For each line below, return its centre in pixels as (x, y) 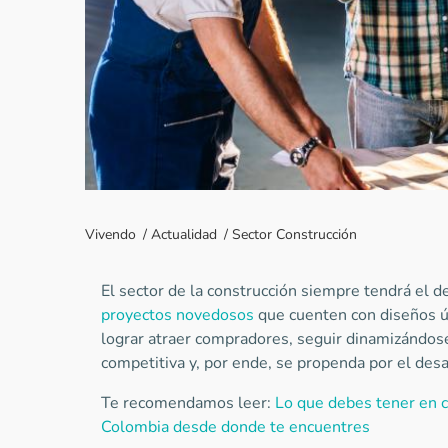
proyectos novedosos (177, 315)
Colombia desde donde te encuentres (235, 427)
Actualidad (183, 234)
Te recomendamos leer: (187, 403)
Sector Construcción (294, 234)
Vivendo (110, 234)
